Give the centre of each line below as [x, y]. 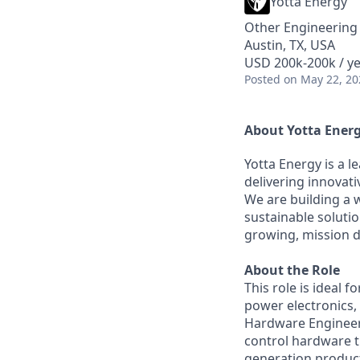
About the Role [292, 270]
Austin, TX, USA [290, 45]
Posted [262, 79]
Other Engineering [301, 27]
